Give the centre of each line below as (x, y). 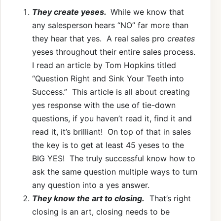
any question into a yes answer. (91, 185)
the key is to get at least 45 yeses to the (108, 145)
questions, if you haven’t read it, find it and (112, 118)
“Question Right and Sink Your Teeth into (108, 78)
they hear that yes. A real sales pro (100, 38)
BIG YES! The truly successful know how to (114, 158)
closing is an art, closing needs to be (101, 211)
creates (181, 38)
